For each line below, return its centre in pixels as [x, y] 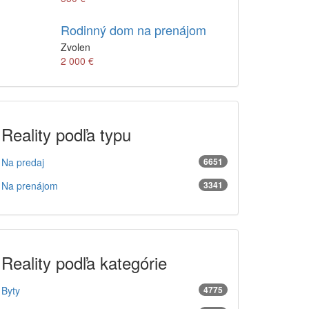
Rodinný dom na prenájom [133, 30]
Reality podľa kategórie [84, 262]
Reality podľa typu [66, 134]
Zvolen [76, 47]
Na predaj [23, 162]
